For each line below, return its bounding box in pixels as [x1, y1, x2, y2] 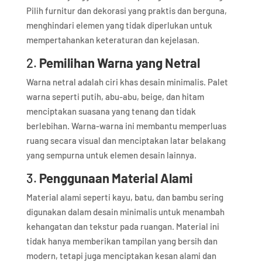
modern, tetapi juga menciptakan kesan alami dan [26, 250, 216, 261]
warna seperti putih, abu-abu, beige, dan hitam [26, 91, 204, 102]
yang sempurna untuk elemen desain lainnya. [26, 149, 196, 160]
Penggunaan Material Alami [39, 170, 193, 185]
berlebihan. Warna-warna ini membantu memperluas [26, 120, 226, 131]
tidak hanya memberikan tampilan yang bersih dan [26, 235, 218, 246]
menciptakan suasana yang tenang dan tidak [26, 105, 196, 116]
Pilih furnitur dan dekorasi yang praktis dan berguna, [26, 5, 227, 16]
